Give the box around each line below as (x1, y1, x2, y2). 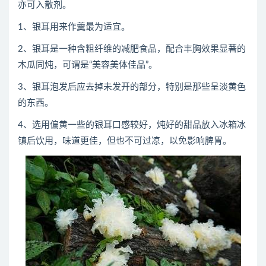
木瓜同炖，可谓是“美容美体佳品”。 (18, 61, 157, 69)
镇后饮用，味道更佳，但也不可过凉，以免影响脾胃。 (18, 137, 232, 145)
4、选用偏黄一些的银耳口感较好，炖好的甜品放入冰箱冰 (18, 121, 246, 129)
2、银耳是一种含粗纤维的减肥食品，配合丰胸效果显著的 (18, 45, 246, 53)
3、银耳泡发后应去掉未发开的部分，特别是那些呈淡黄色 (18, 83, 246, 91)
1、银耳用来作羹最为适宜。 (18, 23, 130, 31)
